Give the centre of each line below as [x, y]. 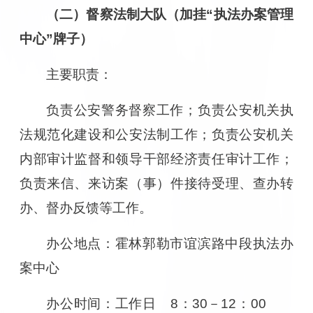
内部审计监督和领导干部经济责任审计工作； [156, 159]
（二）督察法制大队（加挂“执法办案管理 [170, 14]
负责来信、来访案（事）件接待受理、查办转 [156, 183]
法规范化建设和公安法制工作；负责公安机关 [156, 134]
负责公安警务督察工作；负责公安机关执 [170, 110]
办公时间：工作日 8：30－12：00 [170, 303]
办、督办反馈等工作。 [86, 208]
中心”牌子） [56, 38]
